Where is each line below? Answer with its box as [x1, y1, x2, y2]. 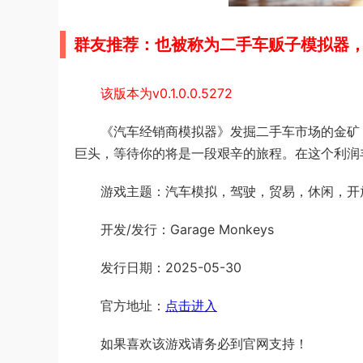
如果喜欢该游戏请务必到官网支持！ [100, 335, 308, 352]
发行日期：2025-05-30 [100, 259, 241, 275]
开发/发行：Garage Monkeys [100, 221, 274, 237]
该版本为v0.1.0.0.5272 [100, 85, 233, 101]
